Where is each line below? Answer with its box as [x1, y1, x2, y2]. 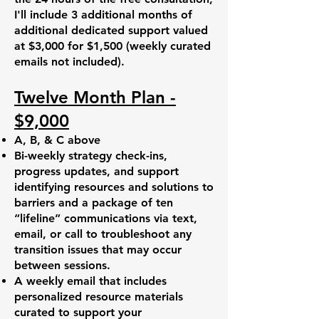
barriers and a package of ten [14, 196, 173, 209]
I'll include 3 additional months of [14, 8, 192, 21]
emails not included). [14, 55, 125, 68]
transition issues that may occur [14, 243, 182, 256]
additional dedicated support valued [14, 23, 208, 37]
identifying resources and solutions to [14, 180, 214, 194]
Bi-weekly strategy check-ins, [14, 149, 167, 162]
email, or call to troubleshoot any [14, 227, 192, 241]
